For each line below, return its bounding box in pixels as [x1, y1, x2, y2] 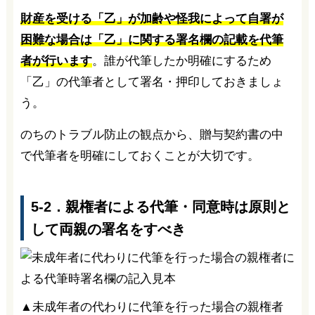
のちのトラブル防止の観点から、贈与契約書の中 [20, 127, 283, 141]
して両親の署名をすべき [30, 221, 186, 237]
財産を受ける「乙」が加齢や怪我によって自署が [20, 11, 283, 25]
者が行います [20, 53, 92, 67]
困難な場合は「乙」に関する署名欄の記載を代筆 [20, 32, 283, 46]
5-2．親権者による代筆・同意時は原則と [30, 198, 290, 214]
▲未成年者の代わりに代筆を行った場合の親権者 [20, 300, 283, 314]
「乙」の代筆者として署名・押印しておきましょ [20, 75, 283, 89]
